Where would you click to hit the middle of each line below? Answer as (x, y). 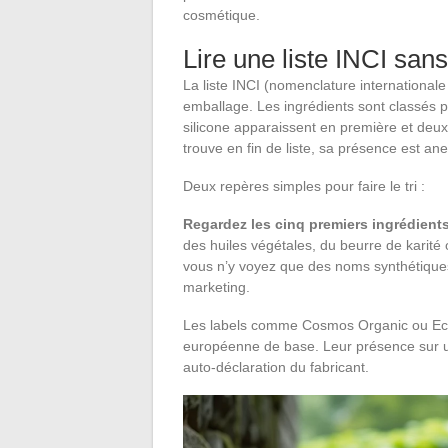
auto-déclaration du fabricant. (276, 366)
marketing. (216, 286)
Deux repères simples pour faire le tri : (304, 185)
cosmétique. (221, 14)
